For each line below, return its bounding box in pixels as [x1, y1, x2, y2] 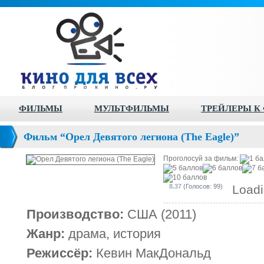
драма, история [65, 226, 161, 241]
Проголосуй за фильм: [163, 154, 240, 163]
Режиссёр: [27, 246, 93, 260]
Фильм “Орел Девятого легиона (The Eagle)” [24, 131, 239, 143]
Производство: [27, 207, 124, 222]
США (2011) [124, 207, 196, 222]
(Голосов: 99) [181, 183, 223, 190]
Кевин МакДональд [93, 246, 211, 260]
